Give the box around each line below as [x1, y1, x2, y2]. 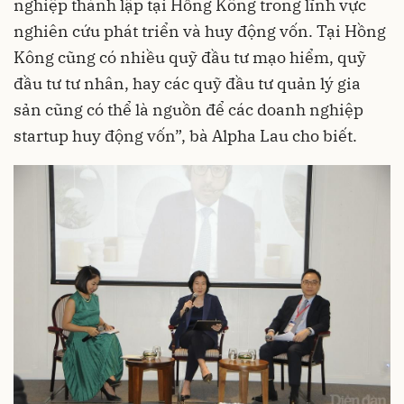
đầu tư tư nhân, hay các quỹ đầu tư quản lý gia [14, 72, 361, 94]
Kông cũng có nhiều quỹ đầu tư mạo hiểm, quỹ [14, 46, 366, 68]
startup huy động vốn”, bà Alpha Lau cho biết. [14, 124, 357, 146]
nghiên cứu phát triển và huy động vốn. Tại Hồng [14, 20, 386, 41]
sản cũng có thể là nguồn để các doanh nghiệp [14, 98, 363, 120]
